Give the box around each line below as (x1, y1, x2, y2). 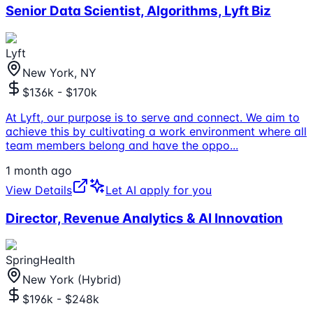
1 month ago (6, 163, 72, 177)
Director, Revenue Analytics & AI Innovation (6, 210, 283, 226)
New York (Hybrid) (22, 272, 122, 287)
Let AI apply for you (105, 182, 212, 197)
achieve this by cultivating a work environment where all (6, 124, 307, 138)
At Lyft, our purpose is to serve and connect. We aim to (6, 110, 300, 124)
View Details (6, 182, 72, 197)
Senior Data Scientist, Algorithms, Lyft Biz (6, 3, 271, 20)
